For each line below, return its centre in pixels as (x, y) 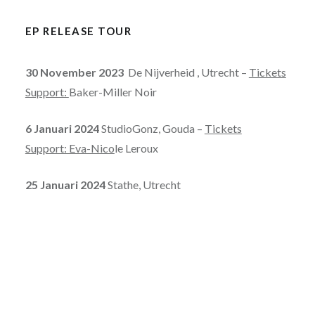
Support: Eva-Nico (70, 148)
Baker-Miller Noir (112, 91)
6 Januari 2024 (62, 128)
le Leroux (136, 148)
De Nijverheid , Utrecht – (186, 72)
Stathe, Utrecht (143, 184)
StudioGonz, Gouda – (152, 128)
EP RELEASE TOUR (78, 31)
